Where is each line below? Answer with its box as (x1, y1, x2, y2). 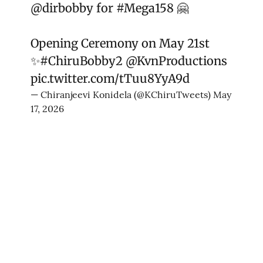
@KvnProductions (126, 53, 227, 68)
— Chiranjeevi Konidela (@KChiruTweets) (31, 88, 213, 100)
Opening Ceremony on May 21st (31, 35, 210, 50)
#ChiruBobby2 (40, 53, 123, 68)
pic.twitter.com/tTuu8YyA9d (31, 70, 190, 86)
